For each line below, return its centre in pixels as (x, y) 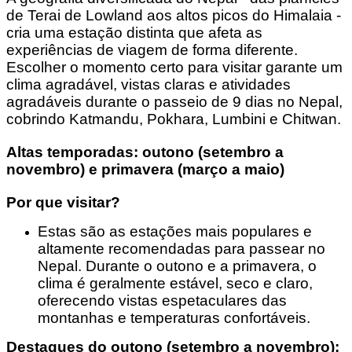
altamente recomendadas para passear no (181, 249)
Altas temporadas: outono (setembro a (145, 152)
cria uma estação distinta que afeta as (134, 33)
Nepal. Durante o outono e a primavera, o (177, 266)
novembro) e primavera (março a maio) (145, 170)
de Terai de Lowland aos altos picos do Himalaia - (174, 16)
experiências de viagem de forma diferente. (152, 50)
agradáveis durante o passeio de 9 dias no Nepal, (174, 102)
